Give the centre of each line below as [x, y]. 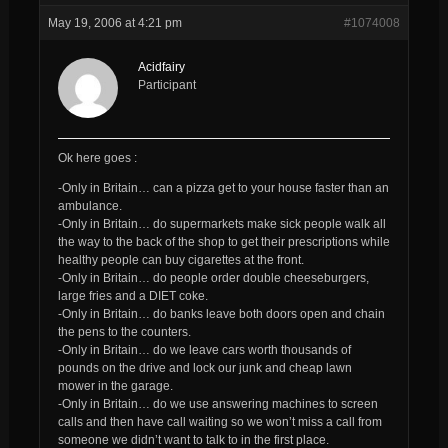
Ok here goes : [97, 157]
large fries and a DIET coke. [132, 295]
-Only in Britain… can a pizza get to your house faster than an [223, 187]
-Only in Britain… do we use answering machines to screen [217, 403]
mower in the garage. [115, 385]
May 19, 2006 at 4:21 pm [114, 22]
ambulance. [89, 205]
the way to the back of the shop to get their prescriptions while [223, 241]
